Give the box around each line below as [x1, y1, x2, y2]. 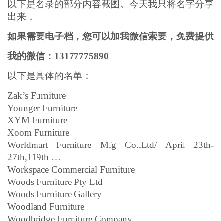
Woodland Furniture [7, 201, 84, 212]
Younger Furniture [7, 102, 77, 113]
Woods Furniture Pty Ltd [7, 176, 103, 187]
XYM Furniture [7, 114, 67, 125]
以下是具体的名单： [7, 70, 92, 81]
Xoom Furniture [7, 127, 69, 138]
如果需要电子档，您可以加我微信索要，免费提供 [7, 31, 214, 41]
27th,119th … [7, 151, 61, 162]
